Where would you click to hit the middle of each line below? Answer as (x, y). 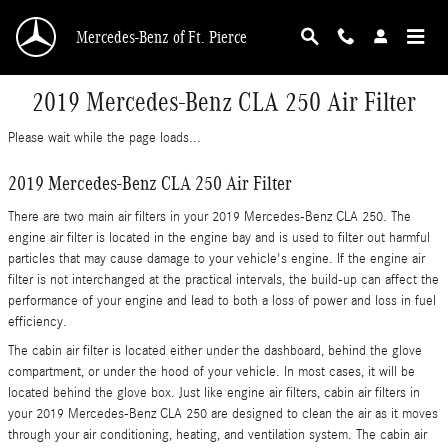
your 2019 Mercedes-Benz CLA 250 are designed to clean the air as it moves (223, 413)
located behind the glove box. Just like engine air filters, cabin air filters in (214, 392)
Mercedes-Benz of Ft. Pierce (161, 37)
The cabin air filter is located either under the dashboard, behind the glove (215, 350)
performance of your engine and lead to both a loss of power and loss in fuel (222, 300)
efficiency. (37, 321)
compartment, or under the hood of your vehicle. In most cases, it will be (211, 371)
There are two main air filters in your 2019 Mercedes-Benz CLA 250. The (209, 216)
